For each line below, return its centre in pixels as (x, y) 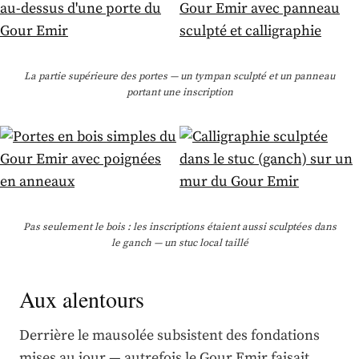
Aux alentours (82, 299)
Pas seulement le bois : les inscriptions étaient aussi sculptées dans (179, 227)
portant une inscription (179, 93)
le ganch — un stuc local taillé (179, 243)
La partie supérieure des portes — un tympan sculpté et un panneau (179, 77)
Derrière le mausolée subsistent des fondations (169, 336)
